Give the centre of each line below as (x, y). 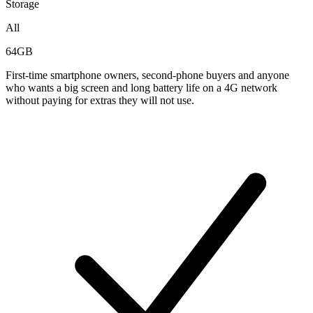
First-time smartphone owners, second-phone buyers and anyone (147, 75)
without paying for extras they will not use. (100, 100)
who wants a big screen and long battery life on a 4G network (141, 87)
